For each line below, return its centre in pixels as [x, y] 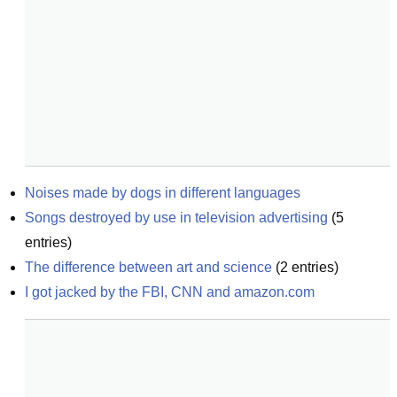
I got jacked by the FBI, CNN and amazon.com [170, 292]
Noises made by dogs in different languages [163, 193]
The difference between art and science [148, 267]
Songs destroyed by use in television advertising [176, 218]
